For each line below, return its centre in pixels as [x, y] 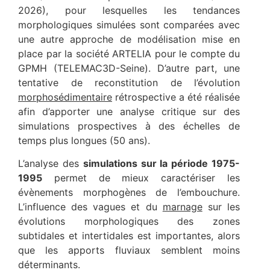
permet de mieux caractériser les [141, 178]
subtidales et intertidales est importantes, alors [129, 236]
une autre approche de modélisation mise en [129, 39]
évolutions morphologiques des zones [129, 221]
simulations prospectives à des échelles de [129, 126]
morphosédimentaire [65, 97]
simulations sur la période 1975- [162, 164]
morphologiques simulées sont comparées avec [129, 24]
